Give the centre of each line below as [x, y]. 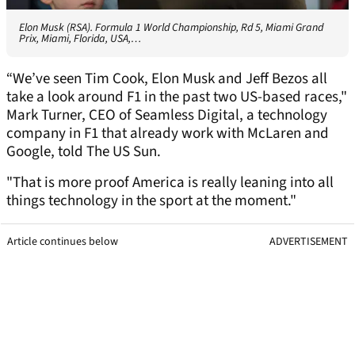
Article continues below [63, 242]
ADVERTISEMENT [309, 242]
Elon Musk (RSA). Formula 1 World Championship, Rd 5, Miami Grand [171, 28]
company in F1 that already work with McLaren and [168, 134]
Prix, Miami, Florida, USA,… [80, 39]
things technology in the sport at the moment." [151, 201]
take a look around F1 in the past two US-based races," [177, 97]
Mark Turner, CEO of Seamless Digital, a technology [167, 116]
